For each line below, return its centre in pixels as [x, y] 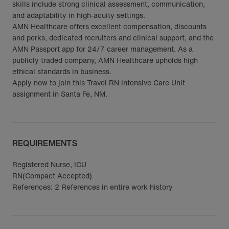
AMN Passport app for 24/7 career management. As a [102, 49]
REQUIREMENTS [45, 143]
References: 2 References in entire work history [93, 187]
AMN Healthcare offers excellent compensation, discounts [109, 26]
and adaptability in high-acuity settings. [79, 15]
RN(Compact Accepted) [52, 176]
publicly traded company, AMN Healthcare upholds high [105, 60]
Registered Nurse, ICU [49, 164]
